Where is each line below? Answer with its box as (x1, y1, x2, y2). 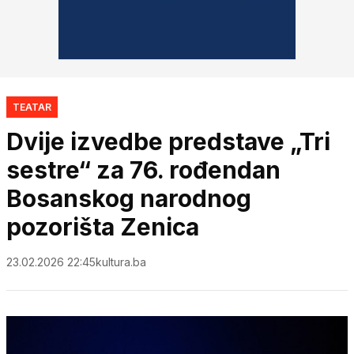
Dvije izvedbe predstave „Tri (6, 126, 330, 156)
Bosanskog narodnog (6, 183, 251, 213)
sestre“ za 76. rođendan (6, 155, 281, 184)
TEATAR (13, 100, 51, 113)
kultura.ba (96, 254, 146, 269)
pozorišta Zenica (6, 212, 199, 241)
